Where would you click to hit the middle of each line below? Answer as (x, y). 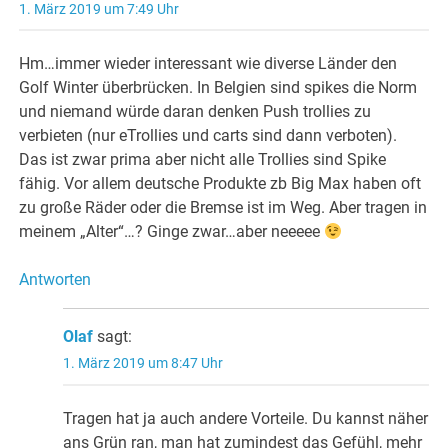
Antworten (55, 280)
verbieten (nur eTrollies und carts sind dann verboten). (208, 136)
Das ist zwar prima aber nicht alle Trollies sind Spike (203, 160)
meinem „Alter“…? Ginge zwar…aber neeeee (172, 232)
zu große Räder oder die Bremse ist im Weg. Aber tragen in (223, 208)
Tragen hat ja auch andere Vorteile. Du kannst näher (246, 418)
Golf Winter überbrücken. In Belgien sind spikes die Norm (218, 88)
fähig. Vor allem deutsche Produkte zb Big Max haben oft (220, 184)
